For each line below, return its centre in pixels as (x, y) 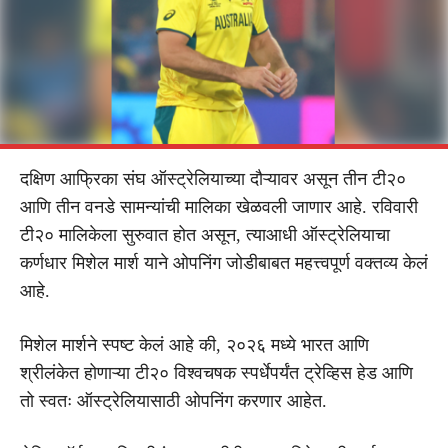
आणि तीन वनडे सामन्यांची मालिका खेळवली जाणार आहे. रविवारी (219, 206)
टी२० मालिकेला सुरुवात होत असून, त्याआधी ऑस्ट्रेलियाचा (205, 234)
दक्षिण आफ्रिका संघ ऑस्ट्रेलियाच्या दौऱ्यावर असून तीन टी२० (213, 178)
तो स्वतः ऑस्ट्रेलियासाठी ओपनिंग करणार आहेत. (173, 400)
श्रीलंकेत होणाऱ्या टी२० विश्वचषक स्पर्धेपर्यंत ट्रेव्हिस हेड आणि (216, 372)
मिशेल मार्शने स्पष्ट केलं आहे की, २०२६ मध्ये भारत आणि (194, 344)
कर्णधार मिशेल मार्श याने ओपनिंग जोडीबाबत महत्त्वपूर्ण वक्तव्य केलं (224, 262)
